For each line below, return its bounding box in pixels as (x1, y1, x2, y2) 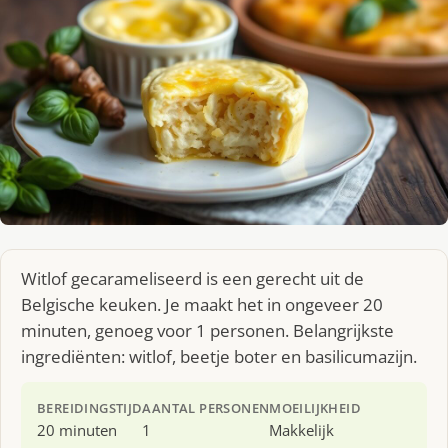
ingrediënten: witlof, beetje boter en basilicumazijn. (21, 344, 417, 368)
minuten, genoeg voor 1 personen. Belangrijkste (21, 318, 394, 342)
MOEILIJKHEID (269, 398, 362, 417)
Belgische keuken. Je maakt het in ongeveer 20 (21, 292, 383, 316)
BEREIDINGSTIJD (37, 398, 143, 417)
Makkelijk (269, 419, 335, 440)
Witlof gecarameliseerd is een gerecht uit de (21, 266, 364, 290)
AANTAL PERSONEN (142, 398, 270, 417)
